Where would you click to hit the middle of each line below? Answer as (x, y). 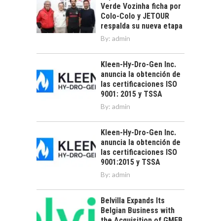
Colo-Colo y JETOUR (135, 16)
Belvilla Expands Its (133, 201)
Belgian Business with (138, 211)
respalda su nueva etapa (142, 26)
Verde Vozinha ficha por (141, 6)
